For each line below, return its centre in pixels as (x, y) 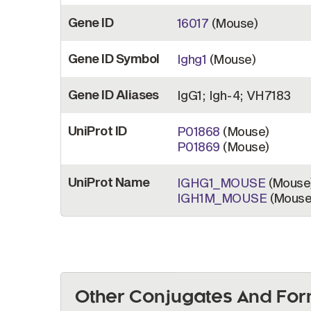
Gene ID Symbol (114, 58)
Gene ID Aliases (114, 94)
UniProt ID (98, 130)
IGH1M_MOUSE (222, 197)
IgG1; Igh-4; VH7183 (234, 95)
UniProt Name (109, 182)
